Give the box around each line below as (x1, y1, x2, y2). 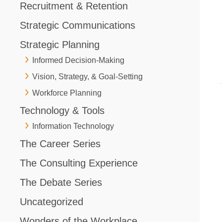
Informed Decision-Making (32, 55, 124, 64)
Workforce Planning (32, 88, 102, 97)
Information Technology (32, 121, 114, 130)
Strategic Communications (20, 19, 135, 31)
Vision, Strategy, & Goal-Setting (32, 72, 143, 81)
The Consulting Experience (20, 157, 138, 168)
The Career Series (20, 138, 101, 149)
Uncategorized (20, 196, 83, 207)
